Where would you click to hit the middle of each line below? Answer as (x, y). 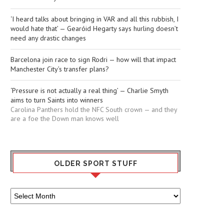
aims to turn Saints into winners (57, 100)
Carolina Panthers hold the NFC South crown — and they (94, 110)
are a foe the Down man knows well (65, 119)
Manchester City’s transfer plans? (60, 69)
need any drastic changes (48, 38)
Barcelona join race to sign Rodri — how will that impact (93, 60)
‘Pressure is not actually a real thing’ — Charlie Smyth (89, 91)
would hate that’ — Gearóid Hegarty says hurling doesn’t (94, 29)
